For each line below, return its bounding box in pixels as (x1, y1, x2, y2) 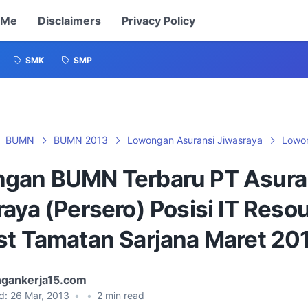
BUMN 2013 (54, 134, 108, 146)
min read (102, 289, 144, 301)
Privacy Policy (121, 14, 195, 27)
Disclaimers (37, 14, 101, 27)
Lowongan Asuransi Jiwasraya (127, 134, 263, 146)
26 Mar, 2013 (10, 289, 72, 301)
